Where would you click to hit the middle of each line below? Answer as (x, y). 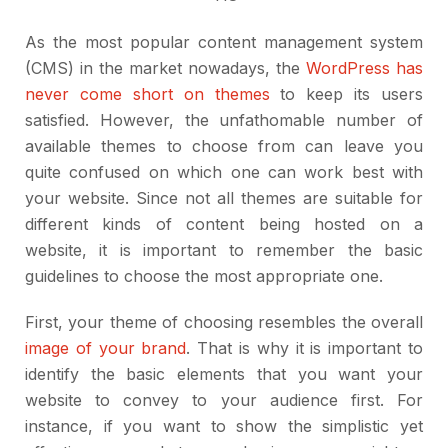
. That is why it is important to (305, 348)
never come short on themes (147, 94)
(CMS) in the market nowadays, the (165, 68)
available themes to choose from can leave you (224, 146)
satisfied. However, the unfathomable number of (224, 120)
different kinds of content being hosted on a (224, 224)
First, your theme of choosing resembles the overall (224, 322)
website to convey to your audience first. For (224, 400)
